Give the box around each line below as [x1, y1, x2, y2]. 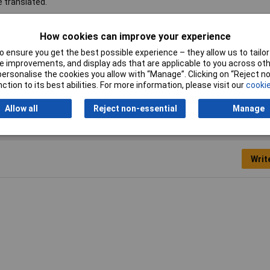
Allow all [4, 104, 38, 113]
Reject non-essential [93, 104, 177, 113]
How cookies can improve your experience [39, 30, 231, 42]
